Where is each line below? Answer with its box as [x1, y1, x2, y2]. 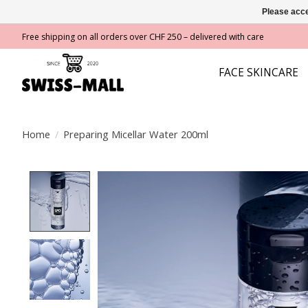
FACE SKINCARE [219, 65, 299, 80]
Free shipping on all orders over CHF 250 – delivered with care [22, 30, 264, 43]
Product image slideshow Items [98, 170, 276, 188]
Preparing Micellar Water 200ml [63, 126, 208, 141]
